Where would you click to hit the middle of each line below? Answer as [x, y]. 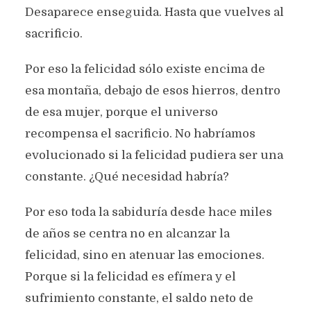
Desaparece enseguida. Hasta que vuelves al [154, 12]
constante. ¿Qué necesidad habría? [127, 177]
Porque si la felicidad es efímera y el [130, 277]
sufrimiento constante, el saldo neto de [139, 298]
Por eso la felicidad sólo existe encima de [145, 69]
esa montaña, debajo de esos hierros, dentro [152, 91]
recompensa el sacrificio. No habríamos [140, 134]
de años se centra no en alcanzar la [127, 234]
